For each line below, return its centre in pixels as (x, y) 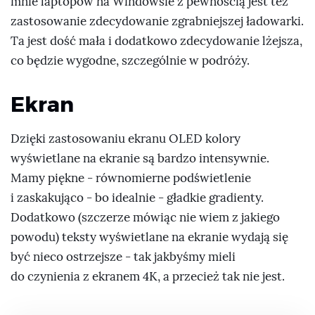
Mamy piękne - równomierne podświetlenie (131, 179)
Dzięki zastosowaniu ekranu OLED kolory (126, 139)
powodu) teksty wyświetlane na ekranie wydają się (149, 238)
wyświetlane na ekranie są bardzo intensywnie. (140, 159)
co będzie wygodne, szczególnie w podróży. (130, 61)
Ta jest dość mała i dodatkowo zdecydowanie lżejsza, (156, 41)
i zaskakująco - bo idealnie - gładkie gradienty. (137, 198)
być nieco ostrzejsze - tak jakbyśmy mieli (123, 257)
